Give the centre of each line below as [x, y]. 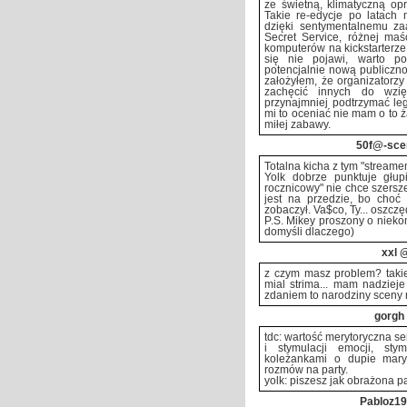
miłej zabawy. [298, 124]
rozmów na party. [306, 370]
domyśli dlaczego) [309, 232]
